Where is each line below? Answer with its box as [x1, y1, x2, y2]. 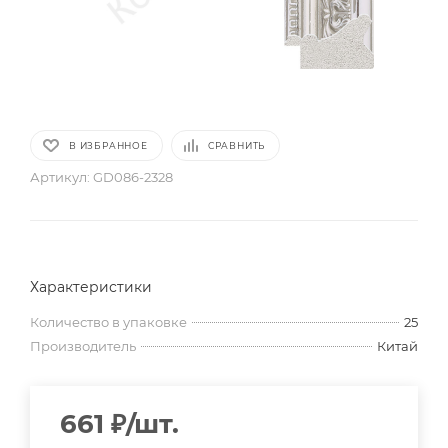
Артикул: [30, 169, 90, 186]
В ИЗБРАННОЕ [69, 140, 148, 152]
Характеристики [30, 278, 152, 297]
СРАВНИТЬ [207, 140, 266, 152]
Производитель [30, 338, 136, 355]
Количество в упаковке [30, 314, 187, 331]
